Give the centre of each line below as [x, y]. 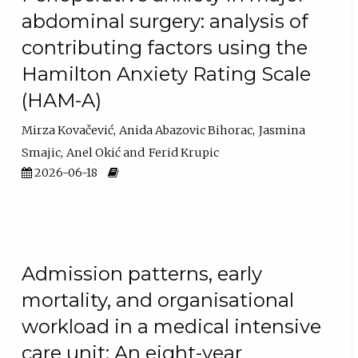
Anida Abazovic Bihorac [186, 130]
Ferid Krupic [183, 152]
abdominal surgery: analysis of [165, 21]
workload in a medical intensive [172, 327]
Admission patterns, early [142, 274]
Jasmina [282, 130]
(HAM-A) [62, 100]
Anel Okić [94, 152]
